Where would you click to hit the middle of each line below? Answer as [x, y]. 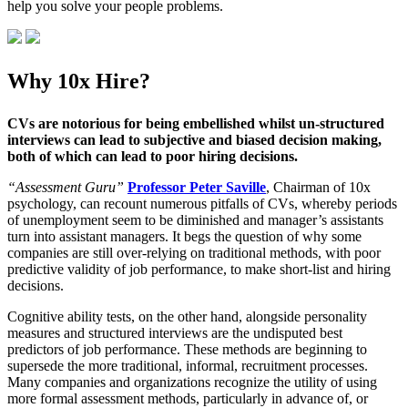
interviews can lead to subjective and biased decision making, [194, 140]
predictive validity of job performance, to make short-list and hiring [199, 269]
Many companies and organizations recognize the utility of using [192, 382]
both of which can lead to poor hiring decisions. [153, 156]
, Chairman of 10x [318, 187]
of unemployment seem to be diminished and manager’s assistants [195, 220]
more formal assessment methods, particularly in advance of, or [188, 398]
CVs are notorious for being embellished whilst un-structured [196, 123]
